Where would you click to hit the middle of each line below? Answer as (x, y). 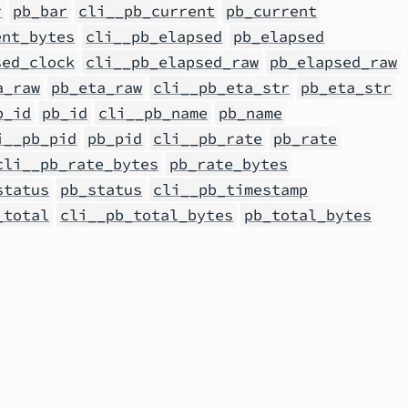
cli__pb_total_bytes (147, 215)
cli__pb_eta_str (222, 87)
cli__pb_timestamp (231, 189)
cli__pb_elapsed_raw (173, 62)
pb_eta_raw (97, 87)
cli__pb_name (153, 113)
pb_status (102, 189)
